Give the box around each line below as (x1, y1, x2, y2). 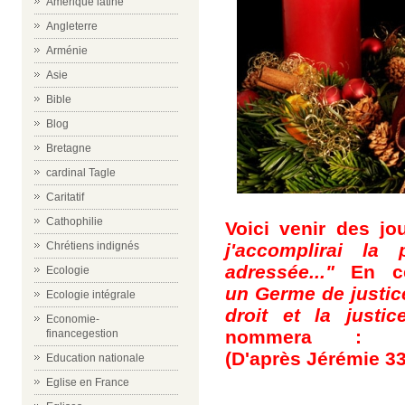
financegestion (46, 327, 118, 340)
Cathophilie (46, 215, 103, 228)
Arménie (46, 44, 88, 57)
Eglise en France (46, 376, 129, 389)
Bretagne (46, 142, 91, 155)
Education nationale (46, 352, 145, 364)
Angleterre (46, 20, 98, 33)
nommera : (225, 325, 363, 347)
